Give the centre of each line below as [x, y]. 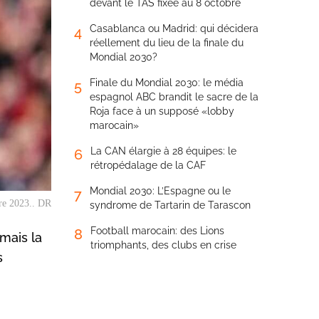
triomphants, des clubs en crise [163, 245]
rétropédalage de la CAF [148, 165]
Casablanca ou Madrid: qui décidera [174, 28]
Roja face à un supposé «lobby [162, 111]
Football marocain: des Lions [157, 231]
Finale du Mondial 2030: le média [167, 83]
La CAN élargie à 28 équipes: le [163, 151]
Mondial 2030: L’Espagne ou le [160, 191]
